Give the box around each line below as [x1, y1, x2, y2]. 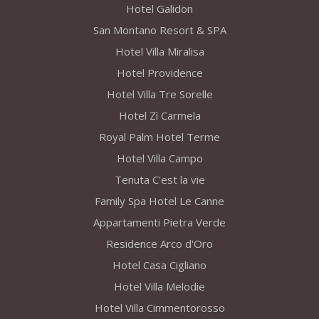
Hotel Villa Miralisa [115, 44, 204, 59]
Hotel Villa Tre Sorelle [106, 87, 213, 102]
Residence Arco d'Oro [106, 236, 213, 251]
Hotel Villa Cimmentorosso [94, 300, 225, 315]
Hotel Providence [116, 66, 203, 80]
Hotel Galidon [126, 1, 193, 16]
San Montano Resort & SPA [93, 23, 226, 38]
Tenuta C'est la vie [114, 172, 205, 187]
